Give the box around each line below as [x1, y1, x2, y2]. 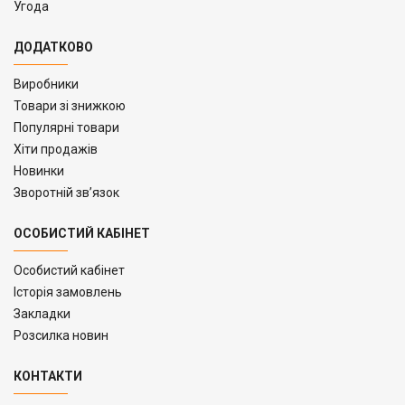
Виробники [14, 76, 79, 91]
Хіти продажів [14, 141, 98, 156]
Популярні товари [14, 119, 119, 135]
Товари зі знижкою [14, 98, 126, 113]
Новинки [14, 163, 64, 178]
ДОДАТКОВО [14, 39, 93, 54]
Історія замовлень [14, 284, 122, 299]
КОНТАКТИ [14, 368, 82, 383]
